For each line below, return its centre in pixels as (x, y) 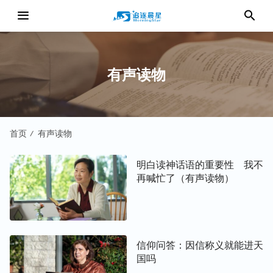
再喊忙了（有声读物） (185, 178)
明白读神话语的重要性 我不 (200, 165)
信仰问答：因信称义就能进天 (200, 245)
